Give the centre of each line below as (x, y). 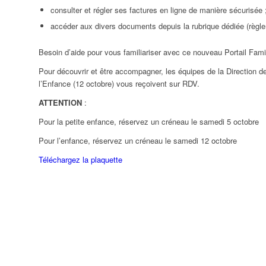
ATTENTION (60, 103)
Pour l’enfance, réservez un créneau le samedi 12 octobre (137, 141)
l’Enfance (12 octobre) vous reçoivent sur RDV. (119, 84)
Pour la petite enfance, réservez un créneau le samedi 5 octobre (148, 122)
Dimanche (90, 218)
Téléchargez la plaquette (81, 160)
